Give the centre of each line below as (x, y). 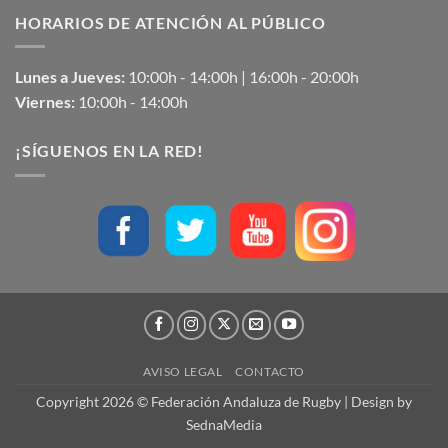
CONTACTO (270, 371)
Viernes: (45, 102)
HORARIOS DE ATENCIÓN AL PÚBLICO (170, 22)
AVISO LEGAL (182, 371)
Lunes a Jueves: (70, 77)
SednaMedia (224, 424)
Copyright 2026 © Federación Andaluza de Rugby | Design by (224, 401)
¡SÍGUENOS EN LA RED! (109, 151)
